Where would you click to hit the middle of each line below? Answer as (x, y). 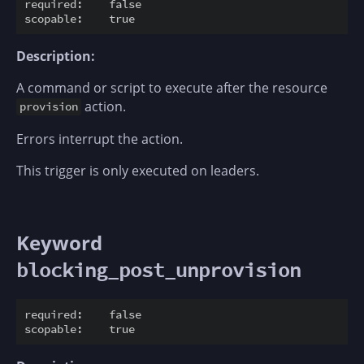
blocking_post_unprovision (158, 270)
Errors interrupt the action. (100, 139)
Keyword (59, 242)
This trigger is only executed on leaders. (138, 170)
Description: (56, 56)
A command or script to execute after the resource (172, 87)
